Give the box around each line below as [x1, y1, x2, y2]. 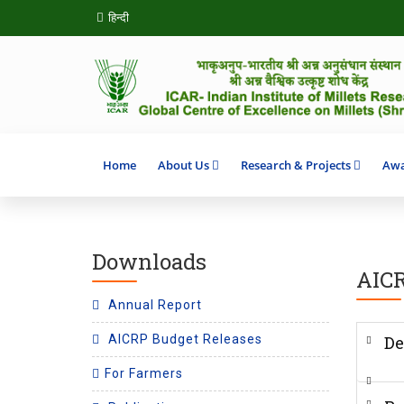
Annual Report [105, 297, 202, 312]
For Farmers [105, 365, 183, 381]
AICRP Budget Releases [105, 331, 262, 346]
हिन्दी [108, 11, 129, 24]
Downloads [92, 246, 207, 276]
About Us [158, 156, 209, 173]
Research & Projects [241, 156, 351, 173]
